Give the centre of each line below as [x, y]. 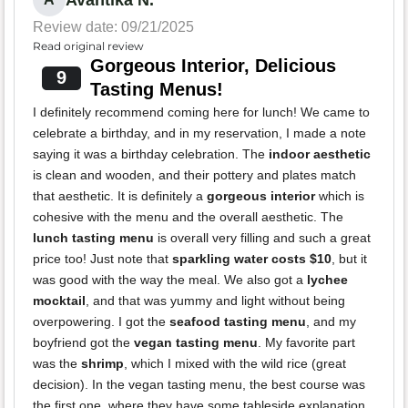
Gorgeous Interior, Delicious [213, 65]
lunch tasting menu [93, 237]
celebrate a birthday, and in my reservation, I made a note [199, 133]
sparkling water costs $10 [252, 258]
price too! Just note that [102, 258]
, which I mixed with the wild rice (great [235, 363]
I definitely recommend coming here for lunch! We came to [201, 112]
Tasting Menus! [156, 89]
